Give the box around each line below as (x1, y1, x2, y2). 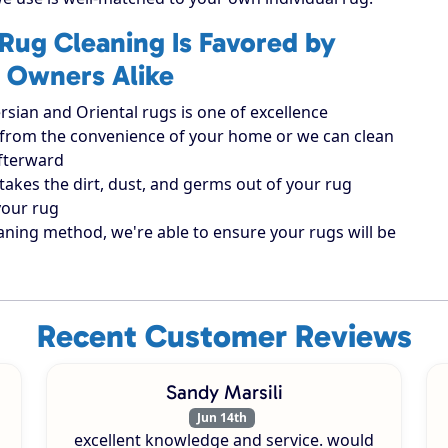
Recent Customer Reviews (36, 316, 412, 355)
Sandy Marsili (165, 379, 283, 404)
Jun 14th (197, 408, 247, 426)
